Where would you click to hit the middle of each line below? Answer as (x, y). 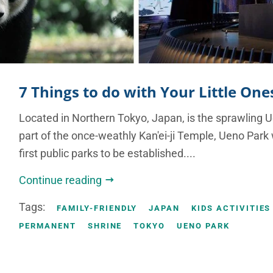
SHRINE (105, 226)
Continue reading (62, 180)
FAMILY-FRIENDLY (97, 208)
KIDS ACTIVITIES (231, 208)
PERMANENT (48, 226)
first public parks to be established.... (108, 154)
